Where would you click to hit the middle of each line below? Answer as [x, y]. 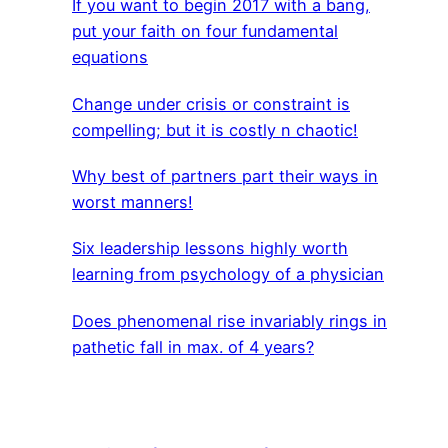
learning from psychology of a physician [228, 274]
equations [110, 57]
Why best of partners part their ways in [225, 175]
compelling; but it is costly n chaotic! [215, 129]
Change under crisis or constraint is [211, 103]
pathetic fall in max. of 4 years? [193, 346]
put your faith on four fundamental [205, 31]
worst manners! [132, 201]
